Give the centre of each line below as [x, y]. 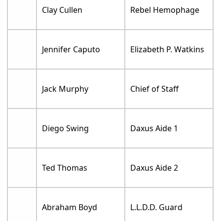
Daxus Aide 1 [154, 129]
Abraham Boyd [70, 207]
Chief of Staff [155, 89]
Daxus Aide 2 [154, 168]
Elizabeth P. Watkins [167, 50]
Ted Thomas [65, 168]
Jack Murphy [65, 89]
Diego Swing [66, 129]
